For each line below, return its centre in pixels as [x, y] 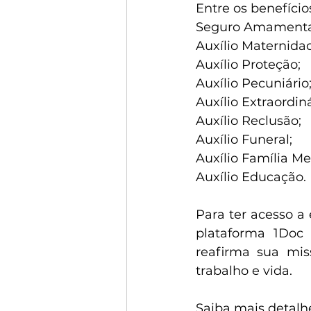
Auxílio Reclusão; [249, 120]
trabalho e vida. [244, 270]
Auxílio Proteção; [248, 64]
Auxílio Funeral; [244, 139]
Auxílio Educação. [251, 177]
